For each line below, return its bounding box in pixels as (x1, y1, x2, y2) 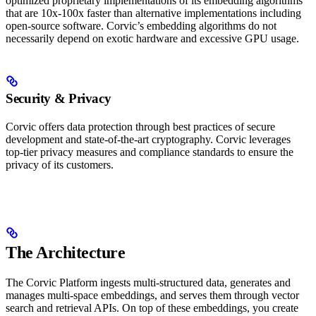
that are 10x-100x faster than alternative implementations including (6, 7, 301, 20)
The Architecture (6, 243, 126, 262)
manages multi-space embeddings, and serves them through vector (6, 289, 299, 302)
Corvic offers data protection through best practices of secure (6, 121, 275, 133)
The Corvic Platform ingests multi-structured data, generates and (6, 276, 291, 289)
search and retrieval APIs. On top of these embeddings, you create (6, 302, 298, 315)
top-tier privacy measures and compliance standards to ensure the (6, 146, 293, 159)
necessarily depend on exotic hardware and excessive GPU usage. (6, 32, 299, 45)
